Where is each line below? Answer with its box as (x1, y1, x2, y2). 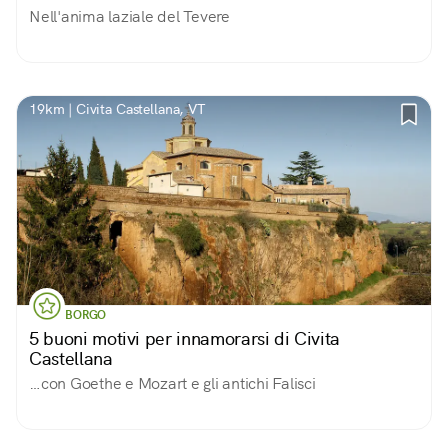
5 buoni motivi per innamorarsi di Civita (29, 327, 340, 350)
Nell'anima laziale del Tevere (29, 6, 230, 27)
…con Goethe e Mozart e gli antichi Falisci (29, 373, 316, 394)
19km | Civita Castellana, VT (29, 100, 206, 118)
